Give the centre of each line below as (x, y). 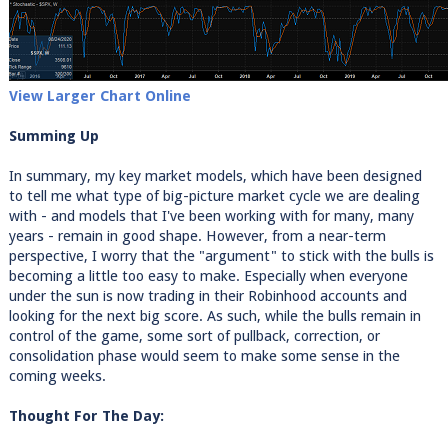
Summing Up (53, 136)
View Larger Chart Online (99, 96)
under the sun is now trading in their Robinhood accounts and (207, 296)
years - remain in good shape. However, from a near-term (197, 236)
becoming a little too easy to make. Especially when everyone (208, 276)
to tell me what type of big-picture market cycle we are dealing (214, 196)
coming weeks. (57, 376)
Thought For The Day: (86, 416)
